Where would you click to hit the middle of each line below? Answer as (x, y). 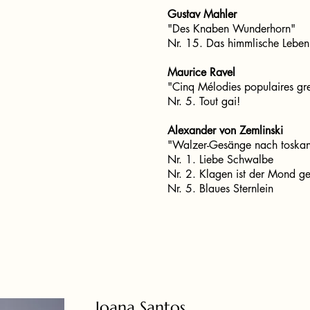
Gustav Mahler (202, 14)
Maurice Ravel (201, 72)
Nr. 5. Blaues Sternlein (220, 189)
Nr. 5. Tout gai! (204, 101)
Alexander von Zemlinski (225, 130)
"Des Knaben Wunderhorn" (231, 29)
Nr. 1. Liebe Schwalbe (222, 159)
